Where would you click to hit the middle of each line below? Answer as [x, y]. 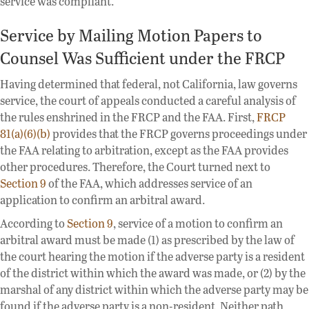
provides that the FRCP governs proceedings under [179, 133]
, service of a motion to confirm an [198, 223]
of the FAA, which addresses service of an [149, 183]
